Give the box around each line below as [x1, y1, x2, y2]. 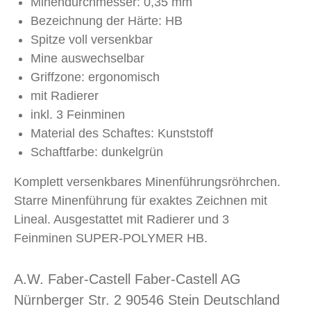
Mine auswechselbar [31, 51, 144, 65]
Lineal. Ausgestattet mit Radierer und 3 [14, 212, 229, 226]
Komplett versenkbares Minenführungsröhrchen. [14, 175, 280, 189]
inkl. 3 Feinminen [31, 108, 125, 121]
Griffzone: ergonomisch [31, 70, 160, 84]
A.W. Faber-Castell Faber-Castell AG [14, 271, 241, 287]
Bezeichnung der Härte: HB [31, 14, 183, 28]
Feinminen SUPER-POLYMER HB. [14, 231, 208, 245]
